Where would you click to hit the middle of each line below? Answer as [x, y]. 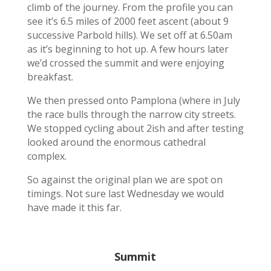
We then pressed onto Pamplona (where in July [133, 100]
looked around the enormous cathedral [116, 142]
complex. [47, 156]
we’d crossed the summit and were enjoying [126, 63]
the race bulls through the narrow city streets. [131, 114]
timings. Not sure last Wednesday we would [125, 193]
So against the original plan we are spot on [125, 179]
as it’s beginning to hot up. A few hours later [128, 49]
